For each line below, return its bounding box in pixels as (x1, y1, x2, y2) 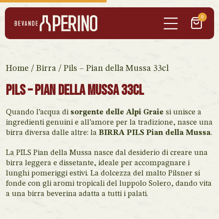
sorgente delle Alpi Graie (70, 109, 164, 116)
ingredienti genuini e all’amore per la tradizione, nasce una (6, 119, 213, 127)
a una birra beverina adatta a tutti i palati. (6, 190, 148, 198)
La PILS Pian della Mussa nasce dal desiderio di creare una (6, 149, 208, 157)
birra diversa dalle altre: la (6, 129, 99, 137)
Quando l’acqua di (6, 109, 70, 116)
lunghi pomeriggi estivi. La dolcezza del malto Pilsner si (6, 170, 200, 177)
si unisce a (164, 109, 201, 116)
